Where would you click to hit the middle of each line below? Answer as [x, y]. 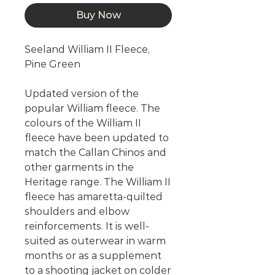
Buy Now [98, 15]
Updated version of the [82, 94]
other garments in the [79, 168]
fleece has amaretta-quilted [94, 197]
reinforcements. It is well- [87, 227]
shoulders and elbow [77, 212]
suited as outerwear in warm [95, 241]
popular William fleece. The [92, 109]
